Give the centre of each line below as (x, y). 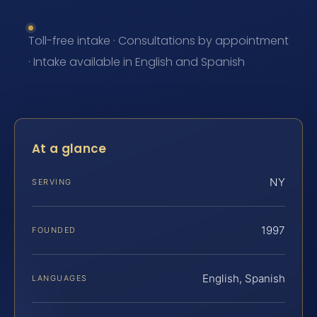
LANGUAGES (60, 278)
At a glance (69, 149)
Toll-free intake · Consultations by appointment (158, 41)
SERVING (52, 181)
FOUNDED (54, 230)
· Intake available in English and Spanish (137, 62)
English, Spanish (244, 278)
